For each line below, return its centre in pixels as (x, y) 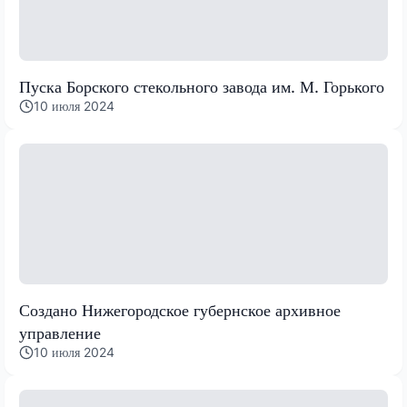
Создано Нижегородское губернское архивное (180, 311)
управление (60, 333)
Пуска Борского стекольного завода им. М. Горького (202, 87)
